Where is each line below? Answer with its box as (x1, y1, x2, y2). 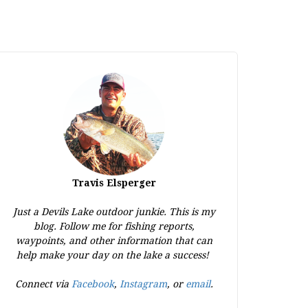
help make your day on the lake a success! (16, 250, 212, 261)
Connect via (15, 278, 71, 289)
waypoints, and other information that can (16, 235, 212, 246)
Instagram (120, 278, 167, 289)
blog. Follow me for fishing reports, (34, 221, 195, 232)
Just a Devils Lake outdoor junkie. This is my (13, 206, 215, 217)
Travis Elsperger (72, 177, 156, 188)
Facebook (71, 278, 114, 289)
